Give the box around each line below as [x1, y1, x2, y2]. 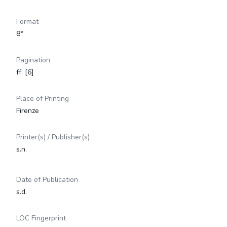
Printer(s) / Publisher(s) [16, 132, 90, 142]
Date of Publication [16, 175, 78, 184]
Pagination [16, 55, 50, 65]
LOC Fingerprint [16, 213, 66, 223]
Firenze [16, 106, 39, 116]
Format [16, 17, 39, 26]
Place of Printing [16, 94, 69, 103]
